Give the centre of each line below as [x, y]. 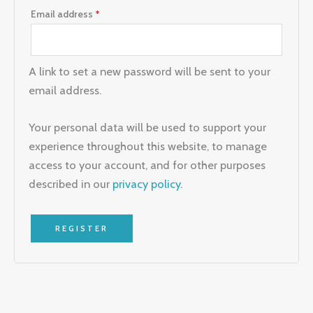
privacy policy [146, 184]
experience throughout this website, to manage [148, 146]
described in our [71, 184]
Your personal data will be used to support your [147, 128]
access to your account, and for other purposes [147, 165]
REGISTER [82, 228]
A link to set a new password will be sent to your [150, 72]
